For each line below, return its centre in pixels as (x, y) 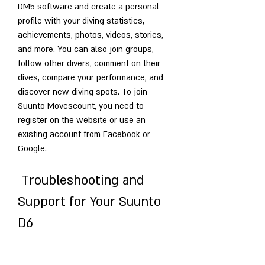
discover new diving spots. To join (83, 92)
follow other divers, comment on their (89, 63)
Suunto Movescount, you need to (81, 106)
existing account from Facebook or (84, 134)
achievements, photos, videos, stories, (91, 35)
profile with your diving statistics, (81, 21)
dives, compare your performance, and (91, 77)
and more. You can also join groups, (86, 49)
